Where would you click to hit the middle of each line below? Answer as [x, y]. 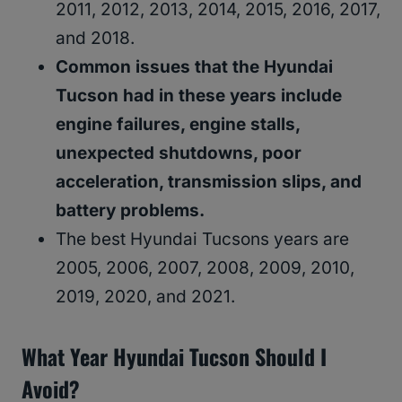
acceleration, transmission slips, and [209, 181]
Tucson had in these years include [199, 95]
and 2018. [97, 38]
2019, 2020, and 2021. [145, 296]
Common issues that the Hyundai [194, 66]
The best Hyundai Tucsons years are [202, 239]
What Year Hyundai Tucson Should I [174, 356]
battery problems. [130, 210]
